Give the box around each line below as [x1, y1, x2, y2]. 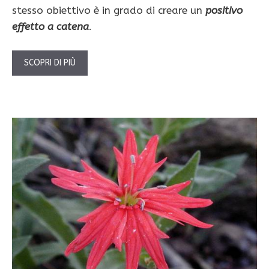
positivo [205, 4, 243, 17]
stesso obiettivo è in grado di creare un [12, 4, 205, 17]
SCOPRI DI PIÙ [24, 57, 76, 68]
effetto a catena [12, 20, 89, 33]
